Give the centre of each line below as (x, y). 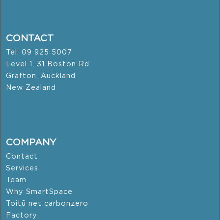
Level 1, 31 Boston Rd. (49, 64)
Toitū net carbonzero (47, 204)
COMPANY (31, 143)
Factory (22, 215)
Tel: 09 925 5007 (39, 52)
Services (22, 168)
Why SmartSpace (40, 192)
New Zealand (31, 88)
